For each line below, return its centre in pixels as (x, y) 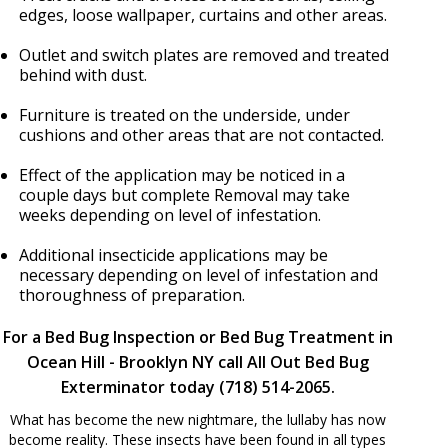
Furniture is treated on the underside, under (184, 114)
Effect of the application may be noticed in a (182, 174)
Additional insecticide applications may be (173, 254)
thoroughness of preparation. (132, 294)
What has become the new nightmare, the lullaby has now (197, 419)
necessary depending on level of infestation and (198, 274)
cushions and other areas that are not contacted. (201, 134)
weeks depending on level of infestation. (170, 214)
